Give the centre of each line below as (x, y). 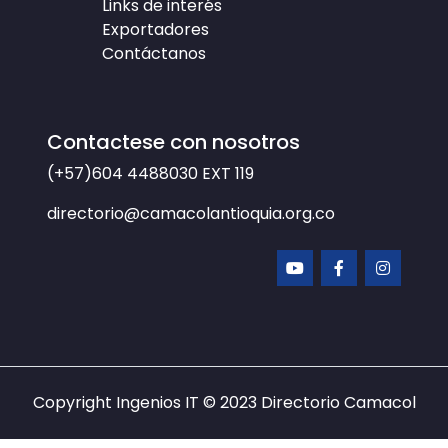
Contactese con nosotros (173, 142)
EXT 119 (228, 174)
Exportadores (155, 30)
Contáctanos (154, 54)
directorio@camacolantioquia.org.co (191, 214)
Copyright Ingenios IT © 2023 (146, 403)
